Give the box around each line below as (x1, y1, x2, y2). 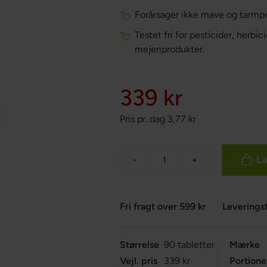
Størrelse (120, 239, 160, 250)
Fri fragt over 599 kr (120, 201, 207, 212)
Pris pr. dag (120, 113, 166, 125)
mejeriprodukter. (135, 44, 205, 55)
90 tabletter (164, 239, 215, 250)
